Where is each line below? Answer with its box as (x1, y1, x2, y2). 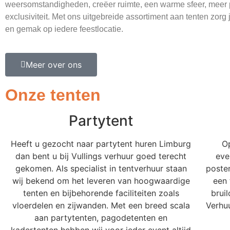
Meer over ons (26, 60, 82, 70)
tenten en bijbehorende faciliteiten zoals (23, 188, 179, 199)
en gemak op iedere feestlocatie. (5, 25, 123, 33)
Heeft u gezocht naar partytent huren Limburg (11, 139, 191, 149)
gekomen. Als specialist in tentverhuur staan (15, 163, 187, 174)
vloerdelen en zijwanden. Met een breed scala (12, 200, 190, 211)
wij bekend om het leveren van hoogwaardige (12, 176, 190, 186)
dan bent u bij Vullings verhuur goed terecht (15, 151, 187, 162)
